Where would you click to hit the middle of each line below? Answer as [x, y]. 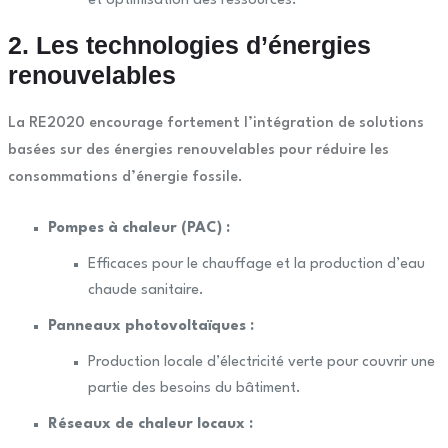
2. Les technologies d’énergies [189, 45]
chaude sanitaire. [145, 291]
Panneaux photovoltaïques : [150, 327]
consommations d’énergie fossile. [125, 178]
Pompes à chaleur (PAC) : [138, 229]
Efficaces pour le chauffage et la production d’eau [256, 265]
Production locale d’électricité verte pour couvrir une [261, 363]
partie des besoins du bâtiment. [194, 389]
